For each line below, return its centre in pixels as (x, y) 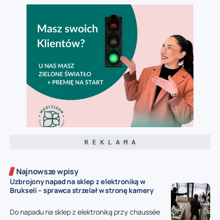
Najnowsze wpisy (47, 172)
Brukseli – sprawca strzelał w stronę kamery (82, 191)
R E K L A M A (110, 142)
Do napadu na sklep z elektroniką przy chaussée (85, 212)
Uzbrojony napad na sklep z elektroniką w (78, 182)
